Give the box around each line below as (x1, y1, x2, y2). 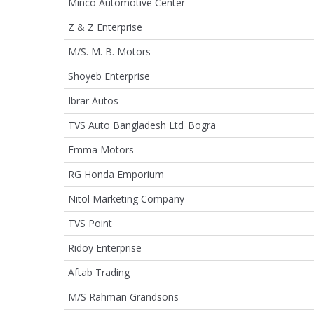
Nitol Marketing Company (68, 191, 184, 205)
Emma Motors (68, 142, 134, 156)
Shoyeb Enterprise (68, 69, 150, 83)
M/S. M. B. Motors (68, 44, 151, 58)
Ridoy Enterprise (68, 240, 142, 254)
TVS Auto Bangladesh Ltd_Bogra (68, 118, 216, 132)
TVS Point (68, 216, 112, 230)
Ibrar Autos (68, 93, 118, 107)
